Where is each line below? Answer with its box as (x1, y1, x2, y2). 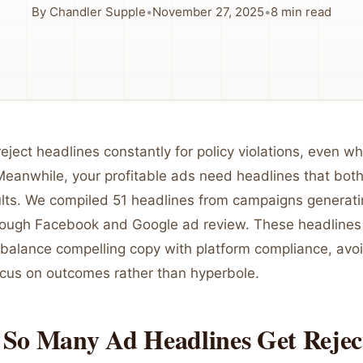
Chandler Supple (49, 4, 146, 19)
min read (278, 4, 331, 19)
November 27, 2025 (152, 4, 264, 19)
